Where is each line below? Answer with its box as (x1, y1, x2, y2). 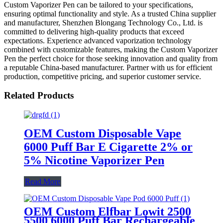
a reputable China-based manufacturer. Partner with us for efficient (4, 63, 212, 72)
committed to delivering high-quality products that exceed (4, 27, 184, 36)
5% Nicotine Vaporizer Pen (24, 153, 164, 167)
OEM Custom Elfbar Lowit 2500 (24, 205, 191, 218)
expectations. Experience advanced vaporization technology (4, 36, 192, 45)
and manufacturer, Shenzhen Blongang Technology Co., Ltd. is (4, 18, 203, 27)
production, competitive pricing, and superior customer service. (4, 72, 201, 81)
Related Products (4, 90, 74, 101)
